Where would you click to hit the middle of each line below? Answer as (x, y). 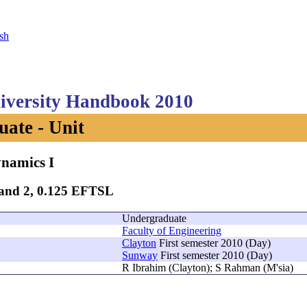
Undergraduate (154, 219)
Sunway (140, 256)
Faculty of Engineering (172, 231)
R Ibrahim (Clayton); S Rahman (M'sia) (208, 268)
